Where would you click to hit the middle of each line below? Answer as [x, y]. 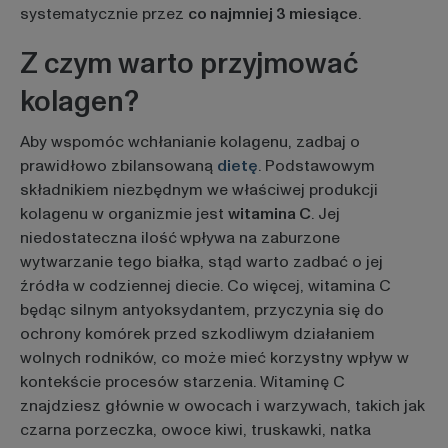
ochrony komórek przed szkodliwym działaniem [197, 334]
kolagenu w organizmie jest [123, 214]
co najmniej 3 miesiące [272, 13]
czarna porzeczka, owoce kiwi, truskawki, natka [195, 430]
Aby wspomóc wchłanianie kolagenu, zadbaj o [189, 142]
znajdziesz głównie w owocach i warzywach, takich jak [222, 406]
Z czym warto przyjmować [188, 63]
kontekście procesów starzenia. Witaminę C [182, 382]
